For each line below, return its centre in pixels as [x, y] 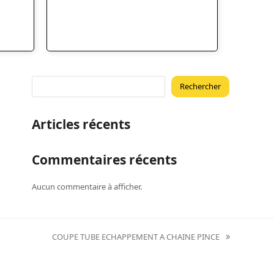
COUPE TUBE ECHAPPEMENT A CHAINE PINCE [136, 236]
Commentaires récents [104, 159]
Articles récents [81, 124]
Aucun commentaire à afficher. [87, 186]
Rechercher [200, 86]
